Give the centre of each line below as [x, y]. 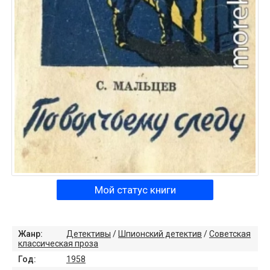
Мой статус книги [135, 190]
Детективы [89, 234]
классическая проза [58, 243]
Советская [230, 234]
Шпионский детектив [160, 234]
